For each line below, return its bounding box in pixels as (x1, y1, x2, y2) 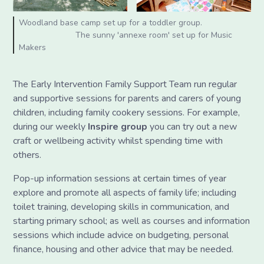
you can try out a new (147, 120, 237, 134)
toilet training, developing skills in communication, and (13, 200, 230, 214)
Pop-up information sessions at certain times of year (13, 172, 227, 186)
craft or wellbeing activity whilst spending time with (13, 134, 223, 148)
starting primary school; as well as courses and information (13, 214, 250, 228)
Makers (19, 42, 47, 54)
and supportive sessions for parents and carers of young (13, 92, 242, 105)
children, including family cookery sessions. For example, (13, 106, 240, 120)
